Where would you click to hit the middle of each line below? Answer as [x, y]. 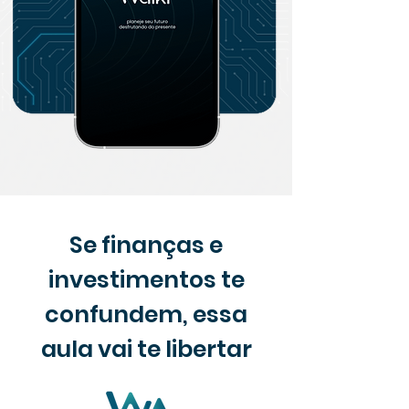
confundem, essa [146, 315]
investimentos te [146, 280]
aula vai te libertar [146, 349]
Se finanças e [146, 245]
